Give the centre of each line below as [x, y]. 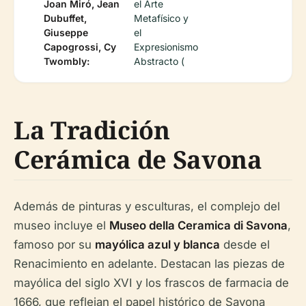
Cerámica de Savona [138, 159]
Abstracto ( [159, 61]
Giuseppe [66, 32]
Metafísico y [161, 18]
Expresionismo [166, 47]
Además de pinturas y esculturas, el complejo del [147, 206]
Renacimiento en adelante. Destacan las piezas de [149, 264]
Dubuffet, [65, 18]
